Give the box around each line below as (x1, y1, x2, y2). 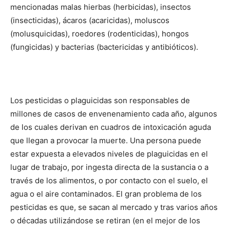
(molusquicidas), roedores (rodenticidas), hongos (10, 29, 189, 39)
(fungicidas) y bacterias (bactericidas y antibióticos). (10, 42, 198, 52)
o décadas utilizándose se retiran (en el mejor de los (10, 216, 200, 226)
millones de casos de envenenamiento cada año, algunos (10, 109, 217, 119)
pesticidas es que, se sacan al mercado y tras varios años (10, 202, 218, 213)
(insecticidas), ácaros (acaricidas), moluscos (10, 15, 169, 26)
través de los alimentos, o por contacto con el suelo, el (10, 176, 208, 186)
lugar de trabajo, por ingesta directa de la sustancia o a (10, 162, 208, 172)
